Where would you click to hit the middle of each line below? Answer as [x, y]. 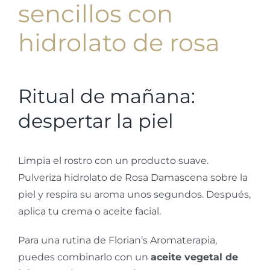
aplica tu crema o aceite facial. [89, 212]
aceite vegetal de [194, 257]
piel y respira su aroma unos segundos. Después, [134, 195]
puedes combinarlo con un [84, 257]
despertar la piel [96, 121]
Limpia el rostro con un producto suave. [113, 161]
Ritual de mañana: [107, 96]
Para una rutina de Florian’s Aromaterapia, [118, 240]
